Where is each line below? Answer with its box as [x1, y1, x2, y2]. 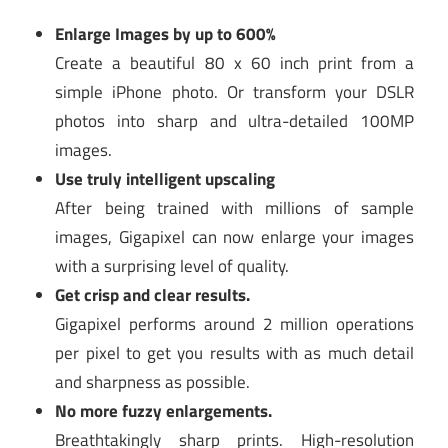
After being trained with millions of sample [55, 194, 414, 221]
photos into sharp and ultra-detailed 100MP [55, 107, 414, 134]
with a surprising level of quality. [55, 252, 290, 279]
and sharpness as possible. [55, 368, 251, 395]
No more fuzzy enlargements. [55, 397, 273, 424]
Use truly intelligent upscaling [55, 165, 276, 192]
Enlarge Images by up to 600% [55, 20, 277, 47]
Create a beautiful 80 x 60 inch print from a [55, 49, 414, 76]
